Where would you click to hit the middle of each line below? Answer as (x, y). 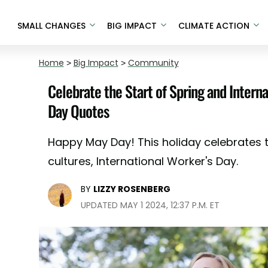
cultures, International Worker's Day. (143, 161)
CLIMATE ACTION (214, 25)
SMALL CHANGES (51, 25)
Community (153, 63)
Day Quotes (78, 111)
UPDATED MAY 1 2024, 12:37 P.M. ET (150, 205)
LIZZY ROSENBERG (132, 189)
